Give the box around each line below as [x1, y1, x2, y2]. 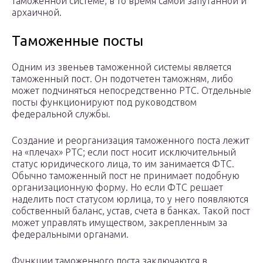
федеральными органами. [12, 229, 129, 240]
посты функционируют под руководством [12, 97, 197, 108]
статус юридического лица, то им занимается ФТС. [12, 159, 234, 170]
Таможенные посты [12, 33, 143, 49]
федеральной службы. [12, 109, 110, 120]
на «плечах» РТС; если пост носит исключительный [12, 147, 236, 158]
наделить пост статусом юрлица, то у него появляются [12, 194, 248, 205]
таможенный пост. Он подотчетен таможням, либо [12, 73, 233, 85]
